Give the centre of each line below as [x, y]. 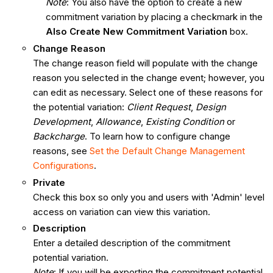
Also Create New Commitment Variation [136, 32]
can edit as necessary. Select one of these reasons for [147, 92]
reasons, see [61, 151]
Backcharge [58, 136]
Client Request [158, 107]
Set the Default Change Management [167, 151]
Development [62, 121]
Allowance [118, 121]
